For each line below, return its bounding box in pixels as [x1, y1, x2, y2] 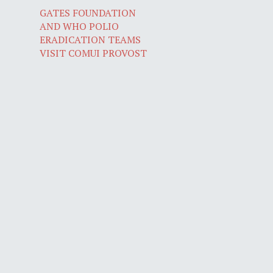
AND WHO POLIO [40, 19, 119, 34]
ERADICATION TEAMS [40, 33, 141, 47]
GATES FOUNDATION [40, 6, 136, 20]
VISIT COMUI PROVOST [40, 46, 147, 60]
